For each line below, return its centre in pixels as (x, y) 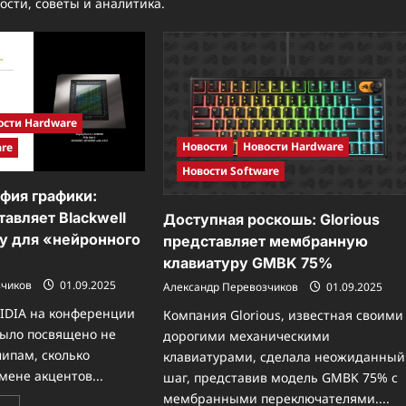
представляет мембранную (266, 242)
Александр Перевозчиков (231, 287)
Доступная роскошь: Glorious (272, 220)
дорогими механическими (247, 336)
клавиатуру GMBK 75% (248, 263)
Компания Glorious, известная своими (284, 315)
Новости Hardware (294, 147)
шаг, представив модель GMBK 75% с (281, 378)
